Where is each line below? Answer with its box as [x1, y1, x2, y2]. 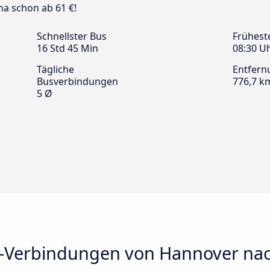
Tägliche [37, 63, 74, 77]
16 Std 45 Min [37, 42, 98, 55]
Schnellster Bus [37, 30, 107, 43]
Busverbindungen [37, 75, 118, 89]
